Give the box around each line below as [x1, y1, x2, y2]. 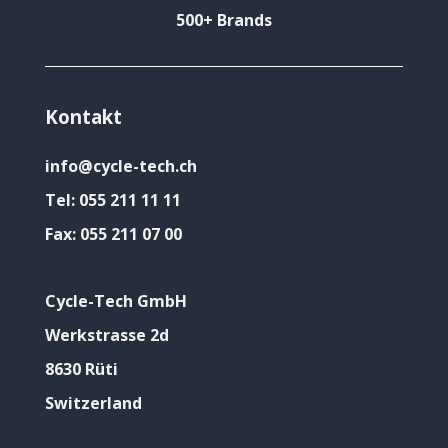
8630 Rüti [45, 357, 118, 380]
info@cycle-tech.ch [45, 155, 197, 178]
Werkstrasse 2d [45, 324, 169, 347]
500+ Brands [176, 9, 272, 32]
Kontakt [45, 104, 122, 130]
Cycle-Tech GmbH [45, 290, 187, 313]
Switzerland [45, 391, 142, 414]
